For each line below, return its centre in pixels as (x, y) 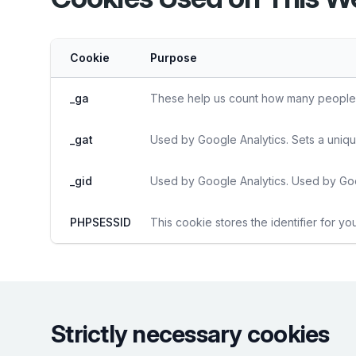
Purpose (174, 58)
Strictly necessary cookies (190, 334)
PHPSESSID (101, 222)
